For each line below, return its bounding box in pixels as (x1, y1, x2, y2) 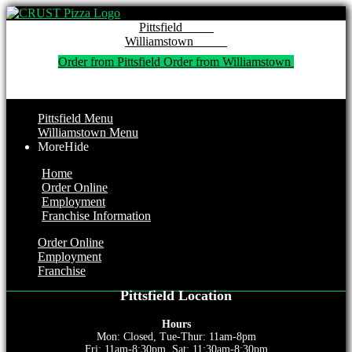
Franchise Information (42, 209, 151, 222)
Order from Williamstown (163, 55, 294, 68)
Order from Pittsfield (58, 55, 163, 68)
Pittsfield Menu (38, 112, 113, 125)
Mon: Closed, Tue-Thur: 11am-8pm (96, 331, 256, 343)
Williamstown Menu (38, 126, 138, 139)
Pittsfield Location (120, 288, 232, 303)
